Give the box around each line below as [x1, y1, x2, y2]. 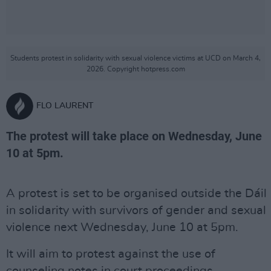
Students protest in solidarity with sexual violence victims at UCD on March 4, [10, 54, 261, 62]
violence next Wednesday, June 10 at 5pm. [6, 221, 238, 233]
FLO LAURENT [36, 102, 93, 110]
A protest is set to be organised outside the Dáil [6, 188, 267, 200]
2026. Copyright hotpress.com [86, 65, 185, 73]
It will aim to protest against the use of [6, 248, 215, 260]
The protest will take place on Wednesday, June [6, 129, 262, 143]
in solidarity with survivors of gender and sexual [6, 204, 266, 217]
